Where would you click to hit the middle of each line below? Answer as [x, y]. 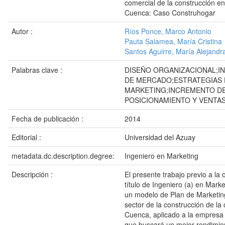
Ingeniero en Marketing [161, 156]
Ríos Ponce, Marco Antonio [168, 31]
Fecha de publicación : [48, 119]
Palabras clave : [38, 70]
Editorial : [27, 137]
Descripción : [33, 174]
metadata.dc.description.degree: [64, 156]
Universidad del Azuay [160, 137]
